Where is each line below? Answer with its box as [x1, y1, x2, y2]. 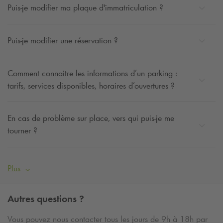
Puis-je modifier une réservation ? [7, 34, 118, 46]
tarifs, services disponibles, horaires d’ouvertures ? [7, 80, 175, 91]
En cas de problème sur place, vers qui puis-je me [7, 112, 174, 124]
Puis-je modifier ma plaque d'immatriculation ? [7, 1, 163, 13]
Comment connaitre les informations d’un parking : [7, 67, 177, 79]
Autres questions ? [7, 193, 84, 205]
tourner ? [7, 125, 37, 136]
